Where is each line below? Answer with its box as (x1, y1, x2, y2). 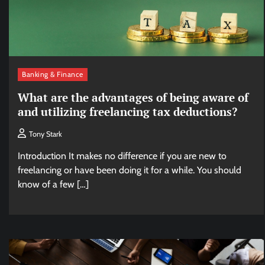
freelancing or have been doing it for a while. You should (18, 164, 241, 176)
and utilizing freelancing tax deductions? (18, 104, 237, 119)
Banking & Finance (22, 70, 83, 79)
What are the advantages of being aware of (18, 89, 248, 105)
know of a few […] (18, 178, 89, 190)
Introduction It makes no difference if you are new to (18, 150, 227, 161)
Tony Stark (29, 129, 62, 138)
